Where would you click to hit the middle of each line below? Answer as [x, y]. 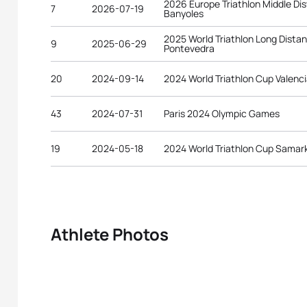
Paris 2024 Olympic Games [222, 113]
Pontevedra [189, 48]
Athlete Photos [110, 234]
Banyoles [184, 13]
